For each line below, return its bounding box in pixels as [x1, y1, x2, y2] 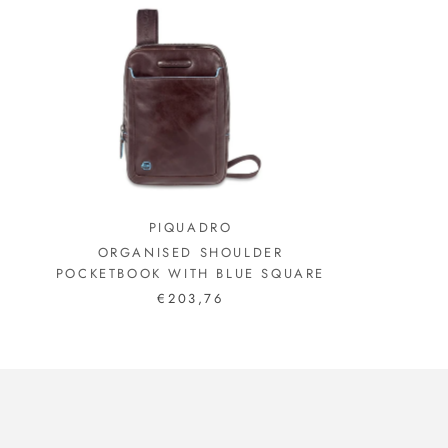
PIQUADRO [148, 217, 233, 237]
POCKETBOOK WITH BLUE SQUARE [55, 263, 326, 283]
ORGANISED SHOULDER [97, 242, 284, 262]
